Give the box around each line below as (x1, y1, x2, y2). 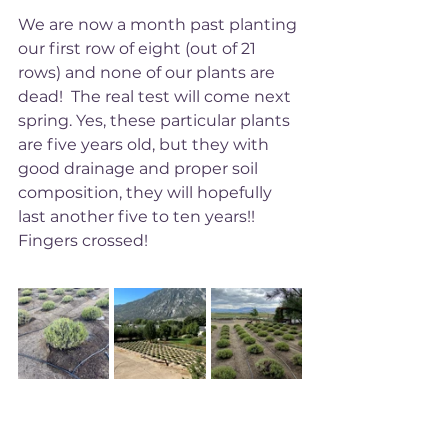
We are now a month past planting (18, 15, 301, 35)
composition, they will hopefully (18, 183, 276, 203)
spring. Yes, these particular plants (18, 111, 294, 131)
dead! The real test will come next (18, 87, 295, 107)
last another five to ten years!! (18, 207, 259, 227)
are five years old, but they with (18, 135, 273, 155)
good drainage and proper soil (18, 159, 262, 179)
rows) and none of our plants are (18, 63, 279, 83)
